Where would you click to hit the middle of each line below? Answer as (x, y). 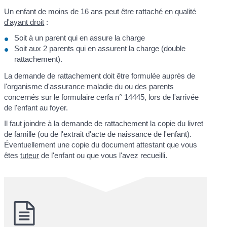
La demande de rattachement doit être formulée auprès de (100, 75)
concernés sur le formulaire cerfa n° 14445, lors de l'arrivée (102, 97)
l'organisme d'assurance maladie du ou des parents (89, 86)
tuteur (30, 156)
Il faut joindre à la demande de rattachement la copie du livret (104, 124)
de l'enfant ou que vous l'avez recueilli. (103, 156)
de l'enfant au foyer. (36, 107)
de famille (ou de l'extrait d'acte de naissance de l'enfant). (98, 134)
